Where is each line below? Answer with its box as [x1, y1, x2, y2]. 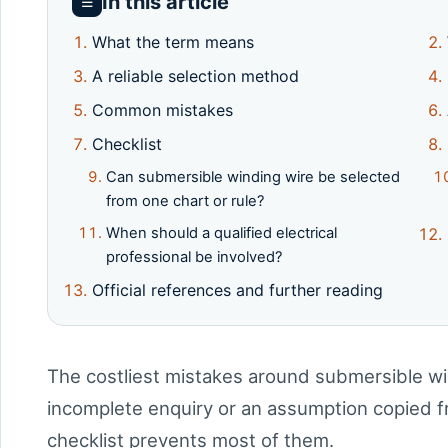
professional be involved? [106, 247, 282, 266]
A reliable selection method [92, 65, 299, 86]
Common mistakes [92, 99, 233, 120]
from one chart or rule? [106, 191, 264, 210]
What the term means [92, 31, 254, 52]
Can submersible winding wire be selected [106, 167, 400, 186]
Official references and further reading [92, 279, 383, 300]
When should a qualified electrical [106, 223, 337, 242]
